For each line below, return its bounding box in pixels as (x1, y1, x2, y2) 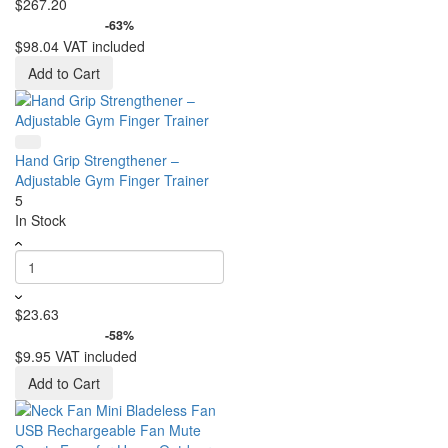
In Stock (15, 210, 66, 230)
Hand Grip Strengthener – (15, 150, 179, 170)
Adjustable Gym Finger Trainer (15, 170, 209, 190)
